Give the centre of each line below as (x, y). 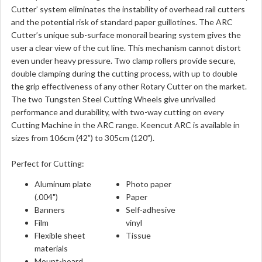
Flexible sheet (60, 235)
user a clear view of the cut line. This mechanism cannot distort (126, 48)
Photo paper (149, 184)
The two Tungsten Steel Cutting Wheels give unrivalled (113, 99)
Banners (50, 209)
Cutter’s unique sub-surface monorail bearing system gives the (126, 35)
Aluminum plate (63, 184)
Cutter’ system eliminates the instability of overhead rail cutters (128, 9)
